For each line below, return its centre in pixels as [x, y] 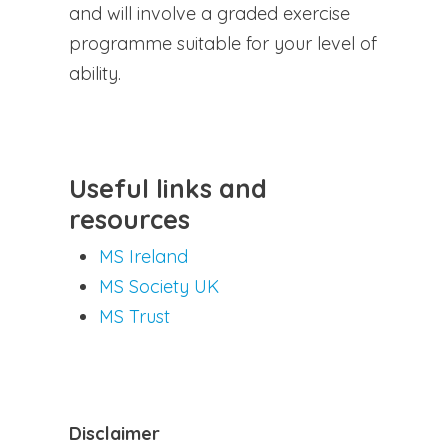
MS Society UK [158, 286]
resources [129, 218]
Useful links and [167, 187]
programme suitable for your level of [222, 43]
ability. [94, 73]
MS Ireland [143, 256]
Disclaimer [114, 433]
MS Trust [136, 316]
